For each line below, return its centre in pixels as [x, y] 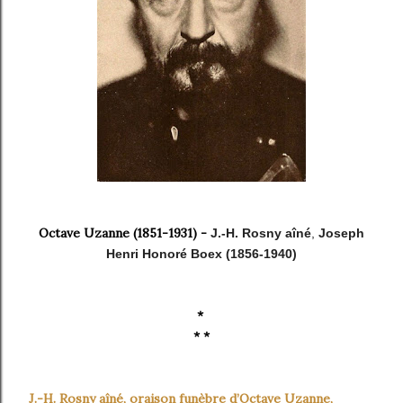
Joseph [341, 233]
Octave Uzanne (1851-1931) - [125, 233]
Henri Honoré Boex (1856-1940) [201, 254]
